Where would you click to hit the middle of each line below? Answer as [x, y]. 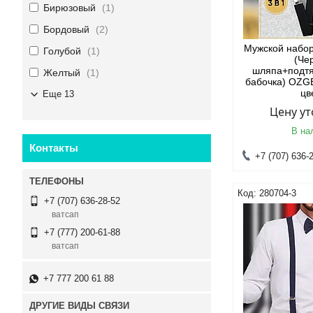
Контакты [54, 148]
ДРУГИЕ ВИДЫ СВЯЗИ [79, 306]
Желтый [62, 73]
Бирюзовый [70, 8]
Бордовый [66, 29]
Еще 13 [58, 94]
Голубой [62, 51]
